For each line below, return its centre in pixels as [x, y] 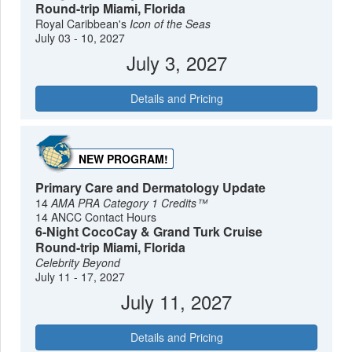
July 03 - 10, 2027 [81, 38]
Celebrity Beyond [78, 262]
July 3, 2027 [176, 63]
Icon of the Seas [170, 24]
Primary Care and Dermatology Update [151, 187]
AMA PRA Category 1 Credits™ [130, 202]
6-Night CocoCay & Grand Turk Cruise [149, 231]
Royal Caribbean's [83, 24]
